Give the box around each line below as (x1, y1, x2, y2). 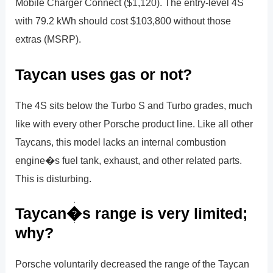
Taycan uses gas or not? (15, 65, 193, 83)
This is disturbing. (15, 172, 92, 184)
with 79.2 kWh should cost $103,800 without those (15, 15, 232, 27)
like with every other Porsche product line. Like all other (15, 118, 253, 129)
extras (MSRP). (15, 34, 82, 45)
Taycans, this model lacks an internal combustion (15, 136, 227, 147)
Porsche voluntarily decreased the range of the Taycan (15, 258, 250, 269)
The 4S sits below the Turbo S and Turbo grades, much (15, 99, 253, 111)
